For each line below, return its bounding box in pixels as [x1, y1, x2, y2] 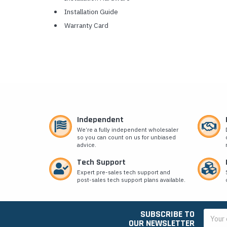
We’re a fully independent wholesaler [77, 126, 178, 134]
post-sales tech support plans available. [77, 176, 185, 184]
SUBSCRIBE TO [140, 208, 195, 220]
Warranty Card [64, 21, 108, 30]
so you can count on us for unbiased [77, 133, 176, 141]
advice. [77, 141, 96, 149]
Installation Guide [64, 7, 118, 17]
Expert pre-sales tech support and [77, 168, 170, 176]
